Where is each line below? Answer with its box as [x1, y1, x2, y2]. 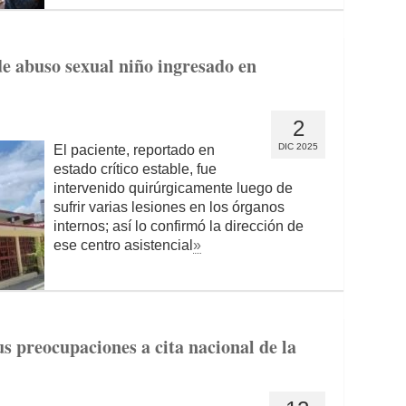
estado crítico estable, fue [53, 161, 217, 177]
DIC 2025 [278, 141, 318, 151]
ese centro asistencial [53, 237, 193, 253]
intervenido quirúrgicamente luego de [53, 180, 293, 196]
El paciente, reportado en [53, 142, 215, 158]
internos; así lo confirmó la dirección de [53, 218, 304, 234]
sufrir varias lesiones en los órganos [53, 199, 285, 215]
